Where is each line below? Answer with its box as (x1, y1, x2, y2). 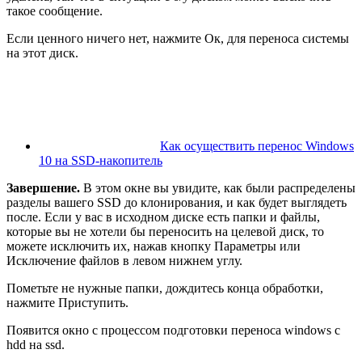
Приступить (58, 296, 125, 310)
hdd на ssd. (6, 338, 65, 352)
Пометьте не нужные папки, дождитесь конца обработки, (6, 281, 323, 296)
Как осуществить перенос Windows (160, 139, 354, 154)
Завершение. (6, 181, 80, 196)
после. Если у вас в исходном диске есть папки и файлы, (6, 210, 320, 225)
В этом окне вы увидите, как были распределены (80, 181, 356, 196)
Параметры (214, 239, 276, 254)
